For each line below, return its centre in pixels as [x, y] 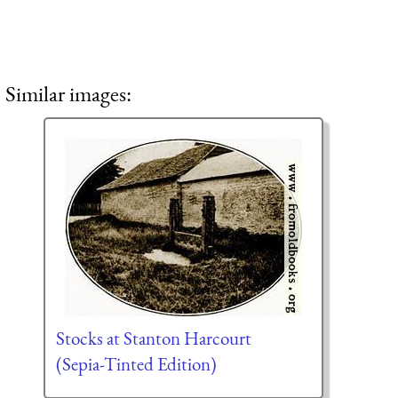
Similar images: [68, 93]
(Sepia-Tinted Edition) [136, 364]
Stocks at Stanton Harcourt [153, 338]
